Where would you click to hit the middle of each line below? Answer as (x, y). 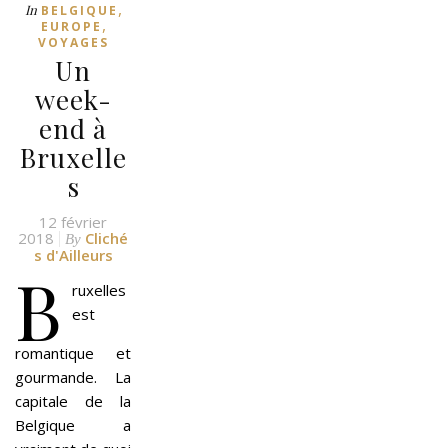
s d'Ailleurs (73, 254)
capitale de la (73, 400)
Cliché (106, 237)
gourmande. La (73, 376)
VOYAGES (73, 42)
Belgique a (73, 424)
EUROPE (71, 26)
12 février (73, 221)
